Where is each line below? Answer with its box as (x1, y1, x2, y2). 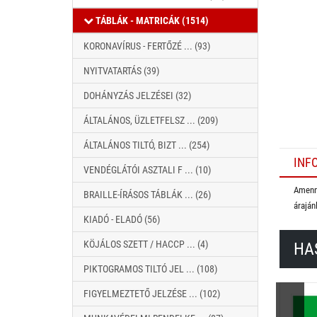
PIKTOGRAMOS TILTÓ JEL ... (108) (83, 263, 217, 275)
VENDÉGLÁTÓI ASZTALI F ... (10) (83, 164, 211, 175)
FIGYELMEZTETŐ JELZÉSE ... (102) (83, 288, 220, 299)
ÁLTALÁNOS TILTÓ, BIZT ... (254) (83, 139, 209, 151)
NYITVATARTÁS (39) (83, 65, 159, 76)
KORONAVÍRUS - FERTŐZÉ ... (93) (83, 40, 210, 52)
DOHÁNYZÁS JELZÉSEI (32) (83, 90, 191, 101)
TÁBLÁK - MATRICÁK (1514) (93, 15, 209, 26)
